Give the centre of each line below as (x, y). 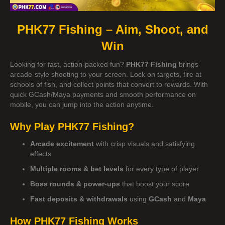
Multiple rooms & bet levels (77, 168)
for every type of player (161, 168)
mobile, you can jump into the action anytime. (82, 104)
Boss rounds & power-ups (75, 184)
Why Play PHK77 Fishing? (72, 126)
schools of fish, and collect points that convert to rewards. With (109, 84)
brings (188, 64)
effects (41, 153)
